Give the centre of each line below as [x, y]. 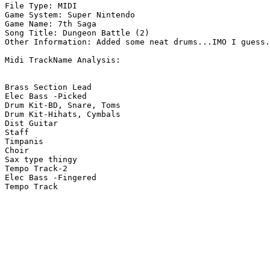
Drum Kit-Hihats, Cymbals [63, 115]
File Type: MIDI [41, 6]
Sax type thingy [41, 160]
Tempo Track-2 [36, 169]
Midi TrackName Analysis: [63, 60]
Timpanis [24, 142]
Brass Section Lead [48, 87]
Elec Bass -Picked [46, 96]
